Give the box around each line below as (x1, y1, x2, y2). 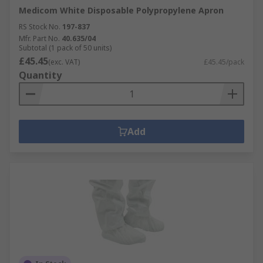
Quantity (19, 69, 62, 82)
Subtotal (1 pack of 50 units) (19, 43, 112, 53)
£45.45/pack (204, 57, 244, 67)
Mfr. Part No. (19, 33, 60, 43)
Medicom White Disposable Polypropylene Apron (19, 5, 224, 16)
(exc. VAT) (48, 57, 80, 67)
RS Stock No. (19, 22, 60, 32)
